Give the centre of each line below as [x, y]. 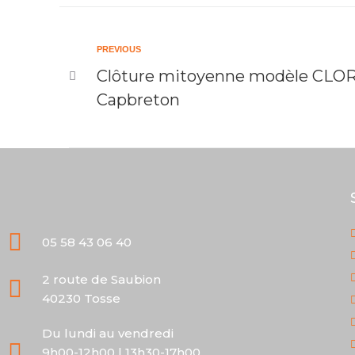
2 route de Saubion [101, 279]
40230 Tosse [81, 298]
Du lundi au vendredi [107, 333]
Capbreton [138, 100]
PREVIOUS [119, 49]
